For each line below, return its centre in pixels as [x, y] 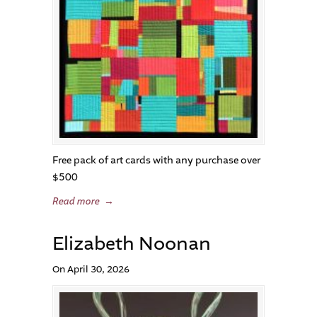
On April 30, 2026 [91, 269]
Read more [76, 202]
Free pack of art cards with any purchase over [156, 160]
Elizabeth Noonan [132, 244]
